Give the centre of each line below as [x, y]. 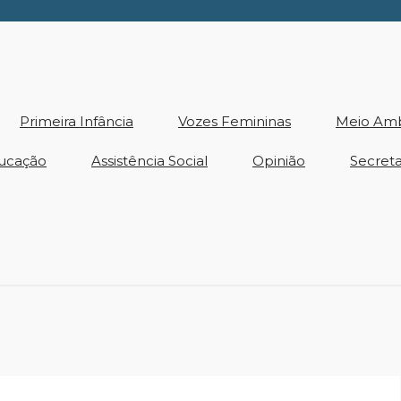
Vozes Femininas [235, 121]
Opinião [279, 161]
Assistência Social [149, 161]
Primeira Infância [77, 121]
